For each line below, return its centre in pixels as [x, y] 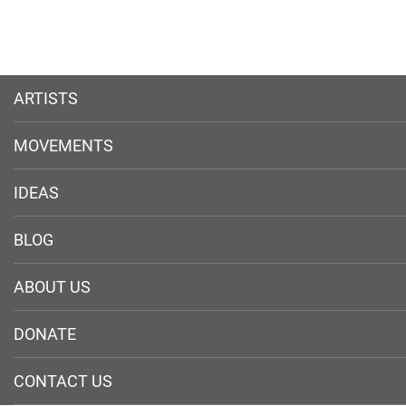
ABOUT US [52, 287]
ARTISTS [46, 98]
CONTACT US [63, 381]
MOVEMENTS [63, 145]
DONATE [45, 334]
